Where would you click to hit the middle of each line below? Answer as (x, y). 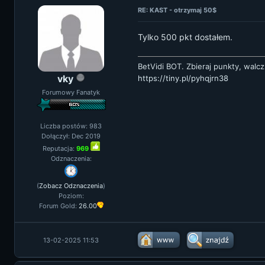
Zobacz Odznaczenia (71, 186)
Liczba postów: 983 (71, 126)
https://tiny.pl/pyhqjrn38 (183, 78)
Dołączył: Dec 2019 (71, 136)
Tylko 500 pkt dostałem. (185, 37)
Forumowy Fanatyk (71, 92)
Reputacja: (59, 148)
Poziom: (71, 196)
